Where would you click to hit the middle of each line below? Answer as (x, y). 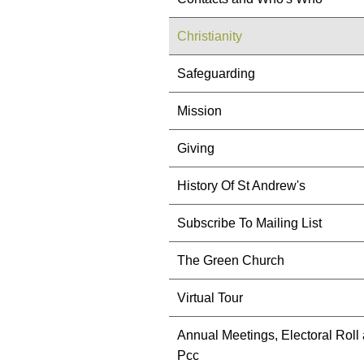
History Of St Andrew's (241, 186)
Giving (196, 148)
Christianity (210, 36)
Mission (199, 111)
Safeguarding (216, 74)
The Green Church (231, 260)
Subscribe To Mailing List (249, 223)
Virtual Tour (210, 298)
